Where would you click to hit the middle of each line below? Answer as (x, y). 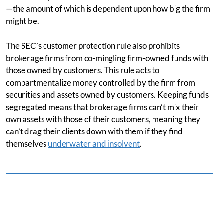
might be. (22, 21)
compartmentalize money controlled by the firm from (100, 82)
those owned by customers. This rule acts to (83, 70)
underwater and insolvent (94, 143)
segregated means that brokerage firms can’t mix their (102, 107)
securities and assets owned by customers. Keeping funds (107, 95)
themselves (27, 143)
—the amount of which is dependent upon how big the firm (108, 9)
